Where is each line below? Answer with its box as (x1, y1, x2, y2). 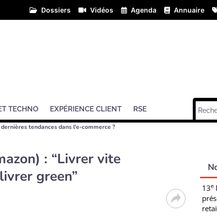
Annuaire (174, 6, 204, 14)
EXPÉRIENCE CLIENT (49, 105, 122, 113)
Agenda (131, 6, 156, 14)
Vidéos (90, 6, 113, 14)
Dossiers (41, 6, 71, 14)
